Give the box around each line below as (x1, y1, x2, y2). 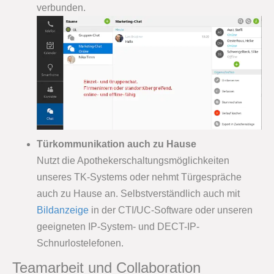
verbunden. (37, 2, 86, 13)
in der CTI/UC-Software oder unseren (89, 204, 253, 215)
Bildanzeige (37, 204, 89, 215)
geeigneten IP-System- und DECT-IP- (37, 221, 199, 232)
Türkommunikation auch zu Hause (37, 138, 196, 149)
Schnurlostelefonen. (37, 237, 124, 248)
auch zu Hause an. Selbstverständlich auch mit (37, 188, 240, 199)
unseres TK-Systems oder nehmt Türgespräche (37, 171, 242, 182)
